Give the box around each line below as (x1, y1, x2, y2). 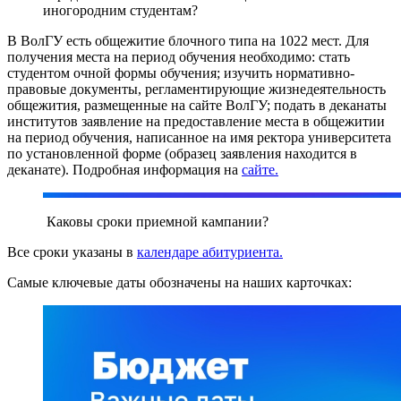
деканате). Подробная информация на (7, 162, 242, 178)
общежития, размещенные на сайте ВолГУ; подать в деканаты (7, 98, 387, 114)
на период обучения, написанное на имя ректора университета (7, 130, 391, 146)
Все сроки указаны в (7, 244, 137, 260)
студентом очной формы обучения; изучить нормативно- (7, 65, 354, 81)
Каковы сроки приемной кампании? (43, 214, 269, 230)
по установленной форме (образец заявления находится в (7, 146, 357, 162)
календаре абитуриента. (137, 244, 283, 260)
